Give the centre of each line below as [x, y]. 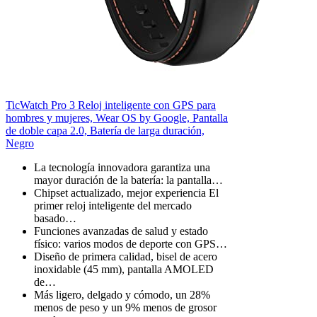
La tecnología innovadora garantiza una [122, 168]
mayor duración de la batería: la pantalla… [128, 180]
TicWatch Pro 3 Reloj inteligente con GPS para [111, 105]
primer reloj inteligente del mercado [113, 206]
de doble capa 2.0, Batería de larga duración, [105, 131]
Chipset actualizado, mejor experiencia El [126, 193]
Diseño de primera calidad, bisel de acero [126, 257]
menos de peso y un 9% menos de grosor [125, 308]
